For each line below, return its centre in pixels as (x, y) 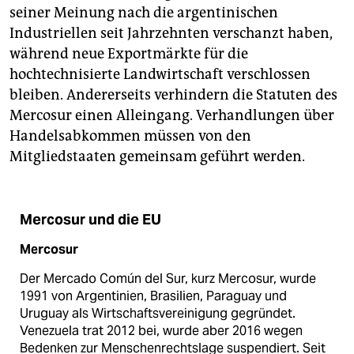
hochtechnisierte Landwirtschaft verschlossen (160, 74)
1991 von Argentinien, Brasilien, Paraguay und (153, 296)
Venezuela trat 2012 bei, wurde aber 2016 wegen (161, 330)
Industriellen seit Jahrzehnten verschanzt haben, (171, 33)
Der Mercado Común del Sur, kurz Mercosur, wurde (168, 278)
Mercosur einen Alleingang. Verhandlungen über (172, 115)
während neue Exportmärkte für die (129, 53)
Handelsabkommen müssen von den (130, 136)
